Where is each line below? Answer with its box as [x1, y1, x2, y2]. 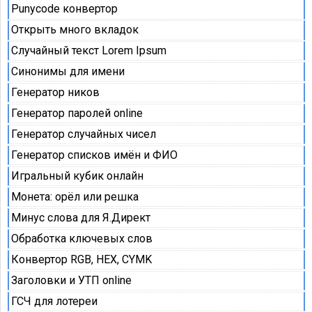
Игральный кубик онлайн [11, 169, 144, 183]
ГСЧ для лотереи [11, 294, 98, 308]
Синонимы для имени [11, 65, 125, 79]
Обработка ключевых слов [11, 232, 153, 246]
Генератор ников [11, 86, 100, 100]
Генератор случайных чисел [11, 127, 157, 141]
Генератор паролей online [11, 107, 143, 120]
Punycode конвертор [11, 2, 118, 16]
